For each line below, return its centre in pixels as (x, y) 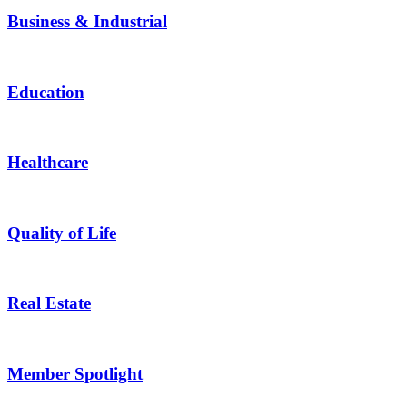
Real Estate (49, 303)
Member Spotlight (75, 373)
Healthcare (48, 163)
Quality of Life (62, 233)
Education (46, 92)
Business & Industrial (87, 22)
